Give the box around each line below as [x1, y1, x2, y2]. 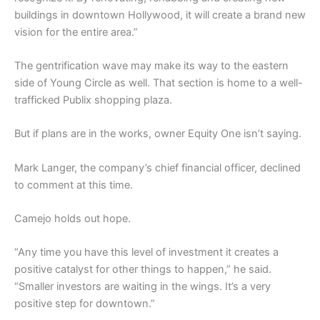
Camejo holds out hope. [14, 212, 131, 226]
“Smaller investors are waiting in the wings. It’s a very [14, 280, 271, 294]
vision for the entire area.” [14, 25, 138, 39]
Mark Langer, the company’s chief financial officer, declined [14, 161, 301, 174]
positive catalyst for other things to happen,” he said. [14, 263, 271, 276]
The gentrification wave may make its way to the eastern [14, 59, 289, 72]
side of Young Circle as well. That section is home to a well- [14, 76, 303, 89]
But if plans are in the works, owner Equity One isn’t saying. [14, 127, 301, 141]
